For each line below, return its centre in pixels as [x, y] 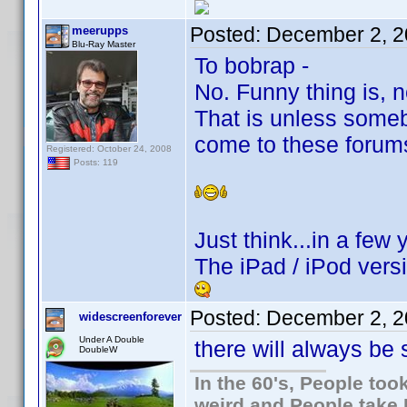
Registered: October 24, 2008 [109, 149]
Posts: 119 [94, 163]
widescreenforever [130, 317]
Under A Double [112, 339]
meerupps [100, 30]
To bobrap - [252, 65]
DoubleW [98, 349]
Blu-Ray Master [104, 44]
